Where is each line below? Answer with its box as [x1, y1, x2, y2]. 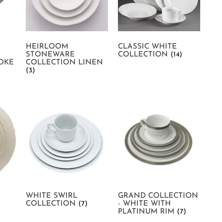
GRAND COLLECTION [118, 192, 198, 200]
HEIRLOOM [26, 43, 68, 51]
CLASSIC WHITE [118, 43, 177, 51]
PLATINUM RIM [118, 208, 177, 216]
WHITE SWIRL [26, 192, 77, 200]
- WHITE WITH [118, 200, 171, 208]
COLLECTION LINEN [26, 58, 103, 66]
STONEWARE [26, 51, 75, 58]
